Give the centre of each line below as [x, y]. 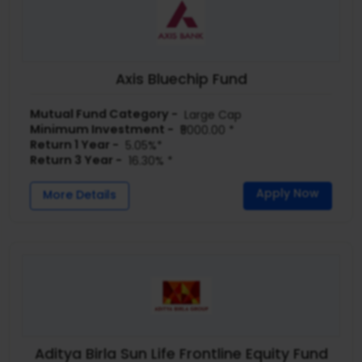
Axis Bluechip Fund [181, 80]
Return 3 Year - [76, 160]
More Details [80, 195]
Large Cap [210, 115]
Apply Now [287, 194]
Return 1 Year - [75, 145]
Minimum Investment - [102, 130]
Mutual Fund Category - [104, 114]
